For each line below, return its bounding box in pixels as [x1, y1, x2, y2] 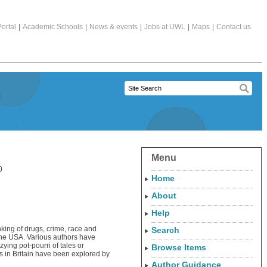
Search [151, 225, 179, 235]
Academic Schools [23, 23, 83, 31]
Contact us [216, 23, 251, 31]
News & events [89, 23, 138, 31]
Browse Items [151, 243, 206, 252]
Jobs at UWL [144, 23, 185, 31]
